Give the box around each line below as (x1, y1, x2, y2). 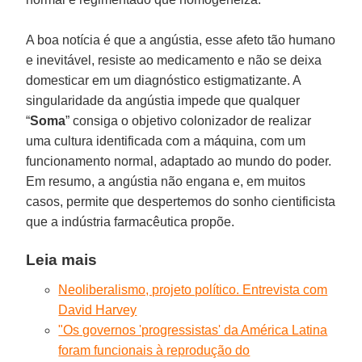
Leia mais (26, 250, 98, 268)
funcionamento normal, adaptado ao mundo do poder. (26, 154, 332, 168)
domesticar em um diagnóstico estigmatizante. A (26, 73, 301, 87)
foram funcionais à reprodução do (58, 343, 250, 357)
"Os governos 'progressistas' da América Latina (58, 322, 328, 337)
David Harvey (58, 302, 137, 317)
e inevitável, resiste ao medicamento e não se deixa (26, 53, 322, 67)
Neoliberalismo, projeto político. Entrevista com (58, 282, 328, 297)
